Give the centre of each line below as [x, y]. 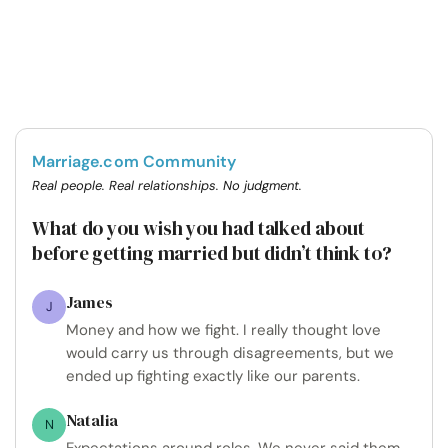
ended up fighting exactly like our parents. [213, 376]
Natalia [92, 420]
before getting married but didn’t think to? [212, 253]
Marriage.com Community [134, 162]
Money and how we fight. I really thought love [223, 330]
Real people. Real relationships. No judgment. [167, 186]
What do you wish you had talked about [198, 228]
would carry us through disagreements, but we [230, 353]
